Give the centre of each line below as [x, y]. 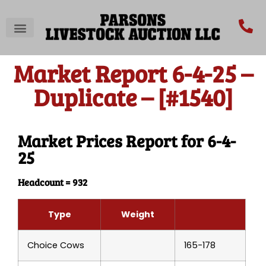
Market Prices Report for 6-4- [127, 141]
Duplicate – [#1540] [133, 97]
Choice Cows [56, 246]
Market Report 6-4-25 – [133, 73]
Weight [138, 215]
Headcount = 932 [53, 182]
